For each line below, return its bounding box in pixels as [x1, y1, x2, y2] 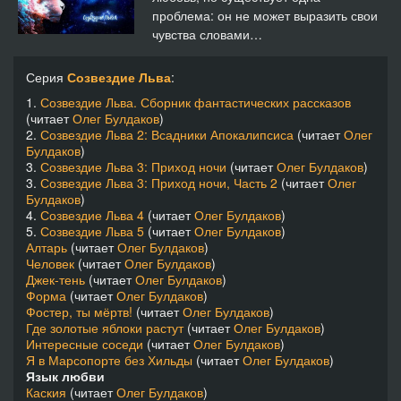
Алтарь [26, 238, 67, 257]
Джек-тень [26, 270, 85, 289]
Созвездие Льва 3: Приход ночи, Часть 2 [40, 174, 277, 192]
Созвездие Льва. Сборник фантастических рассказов [40, 93, 351, 112]
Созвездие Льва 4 [40, 206, 144, 225]
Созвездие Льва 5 [40, 222, 144, 241]
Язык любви [26, 367, 105, 386]
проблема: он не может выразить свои [152, 6, 378, 24]
